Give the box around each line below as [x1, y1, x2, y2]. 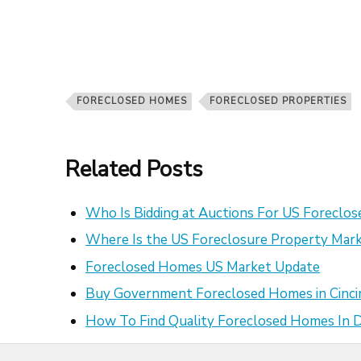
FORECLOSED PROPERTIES [209, 94, 346, 107]
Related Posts [64, 154, 203, 185]
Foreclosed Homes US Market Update [85, 257, 321, 276]
